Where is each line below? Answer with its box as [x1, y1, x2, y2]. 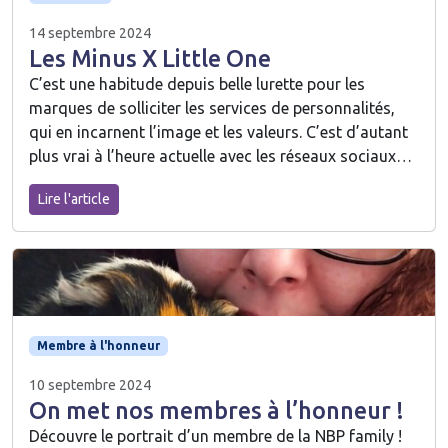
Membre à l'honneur [36, 339, 160, 353]
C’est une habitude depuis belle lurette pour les [29, 74, 365, 93]
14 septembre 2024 [29, 24, 151, 41]
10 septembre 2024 [29, 377, 151, 394]
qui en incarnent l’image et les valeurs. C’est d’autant [29, 122, 408, 141]
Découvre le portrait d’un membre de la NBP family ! [29, 427, 402, 446]
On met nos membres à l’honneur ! [29, 397, 404, 424]
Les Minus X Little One [29, 44, 271, 71]
